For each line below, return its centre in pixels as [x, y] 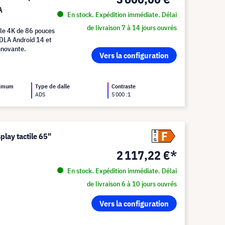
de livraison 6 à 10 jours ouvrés [132, 184]
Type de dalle [53, 86]
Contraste [124, 86]
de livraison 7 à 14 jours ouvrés [132, 28]
